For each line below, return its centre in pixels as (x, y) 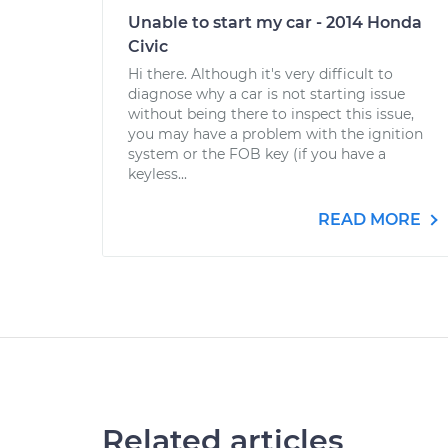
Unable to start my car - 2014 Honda (275, 22)
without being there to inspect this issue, (271, 114)
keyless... (157, 174)
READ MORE (371, 219)
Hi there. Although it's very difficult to (260, 74)
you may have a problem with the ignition (275, 134)
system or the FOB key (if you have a (257, 154)
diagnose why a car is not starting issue (266, 94)
